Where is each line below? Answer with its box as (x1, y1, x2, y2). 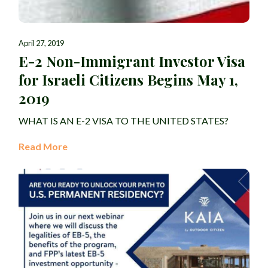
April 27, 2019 (19, 38, 64, 48)
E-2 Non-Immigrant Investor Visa (19, 51, 245, 71)
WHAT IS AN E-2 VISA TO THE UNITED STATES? (19, 115, 229, 127)
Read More (19, 141, 68, 153)
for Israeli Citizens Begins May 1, (19, 70, 238, 90)
